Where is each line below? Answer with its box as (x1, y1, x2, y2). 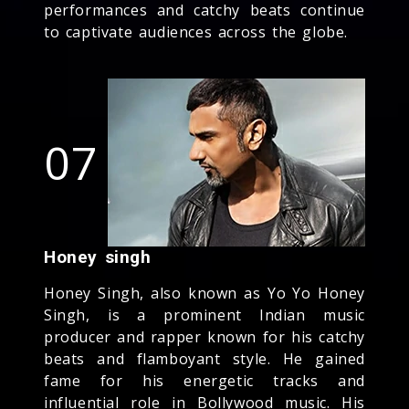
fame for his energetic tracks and (44, 370, 365, 391)
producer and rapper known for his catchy (44, 326, 366, 347)
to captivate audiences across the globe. (44, 21, 349, 42)
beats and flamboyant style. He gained (44, 348, 365, 369)
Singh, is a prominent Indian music (44, 304, 365, 325)
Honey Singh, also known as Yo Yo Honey (44, 282, 365, 303)
